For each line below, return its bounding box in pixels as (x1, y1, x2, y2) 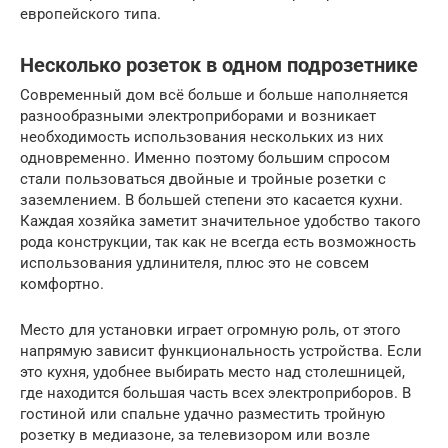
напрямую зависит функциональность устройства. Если (20, 342, 422, 361)
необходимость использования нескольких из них (20, 128, 383, 147)
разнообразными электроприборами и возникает (20, 107, 376, 126)
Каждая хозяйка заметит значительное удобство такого (20, 212, 421, 231)
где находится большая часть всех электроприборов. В (20, 384, 411, 403)
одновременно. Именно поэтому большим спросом (20, 149, 390, 168)
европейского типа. (20, 5, 161, 24)
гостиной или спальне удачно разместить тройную (20, 405, 385, 424)
